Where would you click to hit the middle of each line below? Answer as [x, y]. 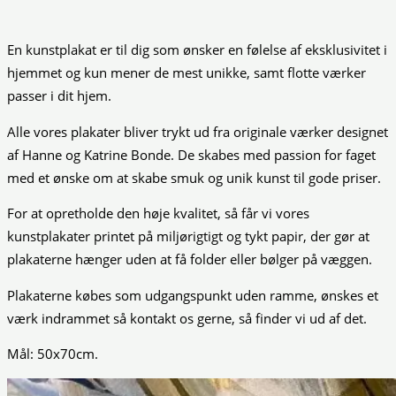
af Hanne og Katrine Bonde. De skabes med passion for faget [191, 154]
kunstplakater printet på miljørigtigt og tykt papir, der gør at [188, 236]
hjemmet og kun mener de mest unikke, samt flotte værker [187, 72]
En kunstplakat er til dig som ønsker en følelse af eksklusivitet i [197, 49]
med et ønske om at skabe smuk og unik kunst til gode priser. [194, 177]
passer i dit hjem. [59, 95]
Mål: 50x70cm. [53, 354]
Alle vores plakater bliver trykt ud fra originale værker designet [198, 131]
